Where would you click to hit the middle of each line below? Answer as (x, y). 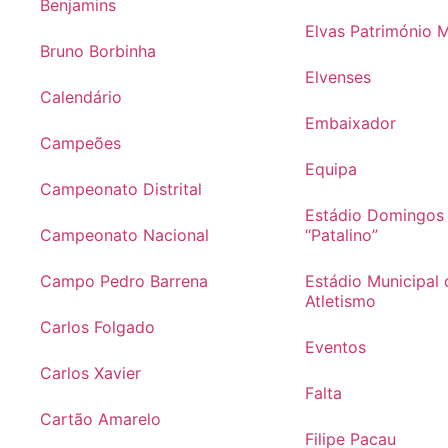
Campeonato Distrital (121, 189)
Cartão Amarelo (100, 419)
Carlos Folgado (97, 327)
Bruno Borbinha (98, 51)
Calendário (81, 97)
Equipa (330, 169)
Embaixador (350, 123)
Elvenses (337, 77)
